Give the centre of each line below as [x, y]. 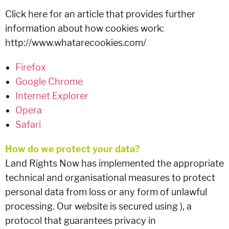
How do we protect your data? [73, 149]
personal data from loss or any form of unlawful [106, 192]
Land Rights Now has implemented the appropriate [114, 163]
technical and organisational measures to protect [110, 178]
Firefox [31, 67]
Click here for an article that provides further [100, 14]
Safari [28, 124]
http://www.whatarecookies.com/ [76, 43]
